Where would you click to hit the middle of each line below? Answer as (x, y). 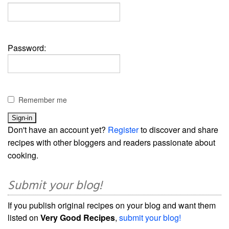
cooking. (23, 155)
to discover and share (178, 129)
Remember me (43, 99)
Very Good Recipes (78, 217)
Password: (27, 48)
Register (123, 129)
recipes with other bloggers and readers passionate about (111, 142)
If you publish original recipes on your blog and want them (112, 205)
